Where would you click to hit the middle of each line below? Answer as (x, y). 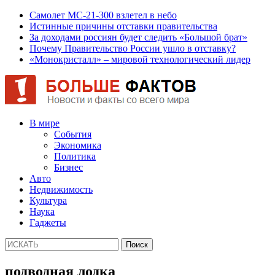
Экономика (78, 145)
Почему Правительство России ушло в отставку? (133, 48)
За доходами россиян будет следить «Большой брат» (138, 37)
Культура (48, 200)
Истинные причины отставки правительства (123, 26)
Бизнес (68, 167)
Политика (75, 156)
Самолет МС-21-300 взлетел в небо (103, 15)
